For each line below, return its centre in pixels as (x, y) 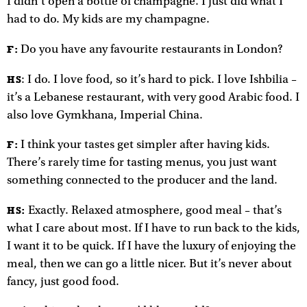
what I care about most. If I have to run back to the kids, (153, 228)
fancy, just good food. (63, 281)
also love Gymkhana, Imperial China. (105, 115)
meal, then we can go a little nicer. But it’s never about (149, 263)
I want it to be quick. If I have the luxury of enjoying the (151, 246)
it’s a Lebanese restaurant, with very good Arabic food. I (153, 97)
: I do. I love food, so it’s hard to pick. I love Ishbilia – (159, 79)
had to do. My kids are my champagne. (108, 20)
